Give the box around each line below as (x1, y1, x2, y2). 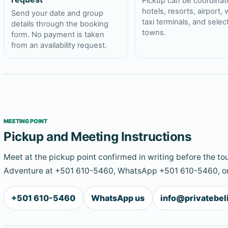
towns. (142, 28, 166, 38)
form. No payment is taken (11, 30, 104, 40)
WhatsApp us (91, 192, 145, 203)
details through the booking (11, 19, 108, 29)
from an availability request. (11, 41, 107, 50)
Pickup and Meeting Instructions (4, 129, 192, 145)
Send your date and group (11, 9, 103, 18)
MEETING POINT (4, 118, 47, 125)
